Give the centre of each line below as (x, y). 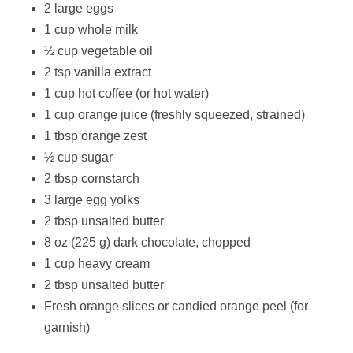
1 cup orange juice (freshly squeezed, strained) (175, 115)
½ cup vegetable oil (98, 51)
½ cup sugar (78, 157)
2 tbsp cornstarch (92, 178)
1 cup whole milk (91, 30)
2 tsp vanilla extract (98, 72)
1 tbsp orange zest (95, 136)
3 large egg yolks (92, 200)
